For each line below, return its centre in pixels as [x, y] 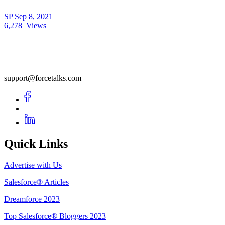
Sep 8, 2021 [34, 17]
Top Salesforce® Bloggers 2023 [55, 216]
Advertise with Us [33, 165]
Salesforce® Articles [36, 182]
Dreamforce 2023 [32, 199]
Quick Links [36, 144]
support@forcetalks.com [43, 78]
